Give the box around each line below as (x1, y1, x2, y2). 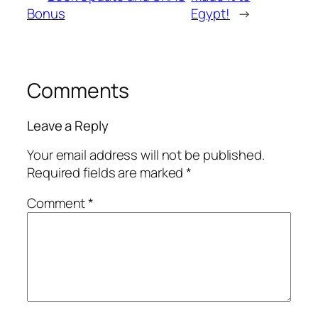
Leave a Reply (27, 116, 109, 136)
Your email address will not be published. (27, 145, 265, 164)
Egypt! (191, 4, 230, 23)
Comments (27, 76, 130, 104)
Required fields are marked (27, 163, 187, 182)
